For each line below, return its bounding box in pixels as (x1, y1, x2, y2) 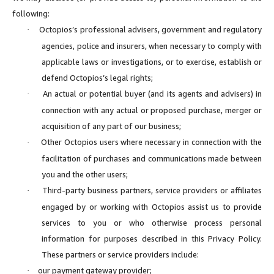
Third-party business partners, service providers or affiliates (42, 185, 262, 195)
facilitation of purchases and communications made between (42, 153, 262, 163)
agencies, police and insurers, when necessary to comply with (42, 40, 262, 51)
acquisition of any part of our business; (42, 120, 181, 131)
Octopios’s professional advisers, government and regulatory (39, 24, 262, 34)
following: (12, 8, 50, 18)
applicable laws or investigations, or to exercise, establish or (42, 56, 262, 67)
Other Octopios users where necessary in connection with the (41, 136, 262, 147)
